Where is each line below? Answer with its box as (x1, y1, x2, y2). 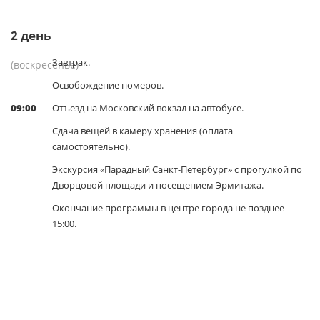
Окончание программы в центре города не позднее (52, 201, 284, 214)
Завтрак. (52, 56, 90, 69)
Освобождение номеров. (52, 79, 164, 91)
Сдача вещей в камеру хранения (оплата (52, 124, 233, 137)
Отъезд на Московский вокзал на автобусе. (52, 101, 244, 114)
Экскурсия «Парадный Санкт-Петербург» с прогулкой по (52, 163, 302, 176)
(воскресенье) (11, 58, 79, 71)
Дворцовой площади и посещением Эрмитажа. (52, 179, 264, 191)
